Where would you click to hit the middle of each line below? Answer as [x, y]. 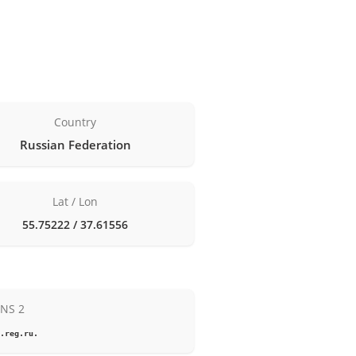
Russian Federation [75, 144]
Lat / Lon [75, 201]
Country [75, 122]
